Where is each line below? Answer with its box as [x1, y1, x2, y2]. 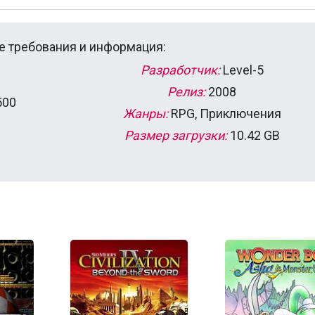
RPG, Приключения [167, 105, 281, 121]
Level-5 [219, 62, 264, 77]
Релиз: [167, 84, 205, 99]
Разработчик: [140, 62, 220, 77]
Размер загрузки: [124, 127, 227, 143]
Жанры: [122, 105, 168, 121]
